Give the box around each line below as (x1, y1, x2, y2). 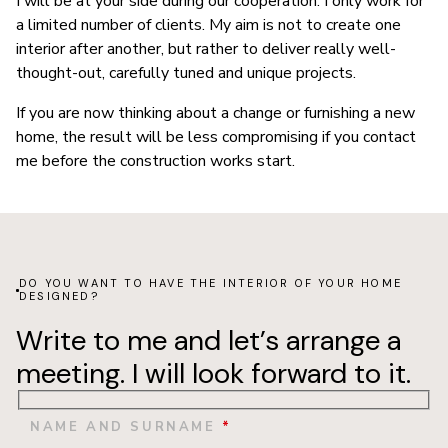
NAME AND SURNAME (30, 417, 223, 436)
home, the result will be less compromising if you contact (16, 126, 416, 149)
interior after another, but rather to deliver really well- (16, 38, 396, 61)
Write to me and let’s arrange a (16, 322, 401, 360)
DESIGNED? (18, 289, 99, 304)
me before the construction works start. (16, 150, 295, 173)
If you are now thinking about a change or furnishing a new (16, 102, 415, 125)
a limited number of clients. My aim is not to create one (16, 14, 401, 37)
